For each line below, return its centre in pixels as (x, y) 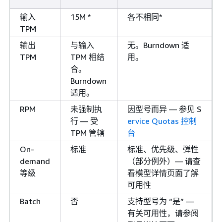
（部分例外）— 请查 (164, 161)
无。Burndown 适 (158, 45)
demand (35, 161)
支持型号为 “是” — (161, 201)
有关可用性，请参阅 (163, 213)
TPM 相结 (87, 57)
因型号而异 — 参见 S (164, 109)
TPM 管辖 (87, 133)
